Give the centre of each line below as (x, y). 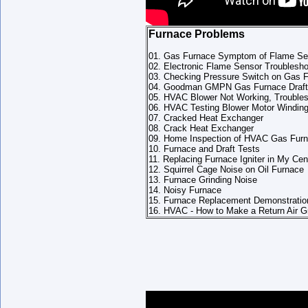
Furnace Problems (197, 34)
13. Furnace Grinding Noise (203, 180)
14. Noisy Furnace (185, 190)
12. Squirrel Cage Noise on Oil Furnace (226, 169)
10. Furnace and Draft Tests (204, 149)
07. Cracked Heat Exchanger (206, 118)
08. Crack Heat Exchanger (201, 128)
